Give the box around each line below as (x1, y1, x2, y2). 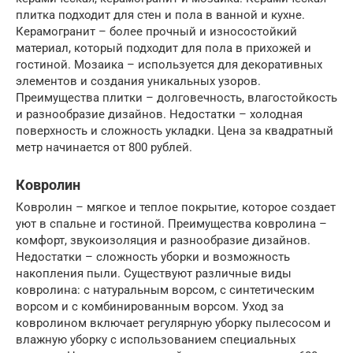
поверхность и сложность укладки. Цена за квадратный (16, 123, 333, 138)
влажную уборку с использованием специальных (16, 332, 295, 347)
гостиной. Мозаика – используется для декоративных (16, 57, 322, 72)
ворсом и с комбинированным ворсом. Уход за (16, 299, 284, 314)
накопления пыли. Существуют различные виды (16, 266, 292, 281)
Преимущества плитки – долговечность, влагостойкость (16, 90, 337, 105)
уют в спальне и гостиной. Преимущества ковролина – (16, 216, 327, 231)
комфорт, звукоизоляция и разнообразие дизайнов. (16, 232, 310, 247)
